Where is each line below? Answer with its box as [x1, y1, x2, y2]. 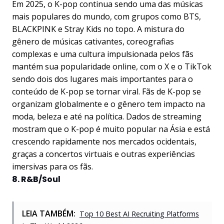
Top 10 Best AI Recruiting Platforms [79, 209, 199, 218]
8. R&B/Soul [12, 173, 60, 185]
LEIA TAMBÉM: [22, 208, 75, 219]
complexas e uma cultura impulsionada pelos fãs [12, 48, 193, 59]
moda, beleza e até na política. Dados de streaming [12, 111, 201, 122]
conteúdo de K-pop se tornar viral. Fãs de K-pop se [12, 86, 201, 97]
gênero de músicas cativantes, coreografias [12, 36, 174, 47]
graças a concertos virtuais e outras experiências [12, 148, 195, 159]
